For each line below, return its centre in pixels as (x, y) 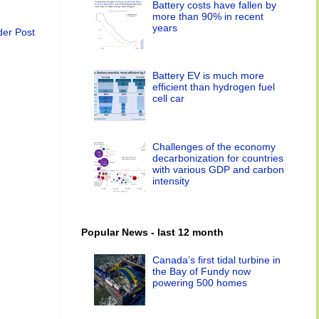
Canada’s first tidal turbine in (217, 260)
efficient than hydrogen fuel (214, 87)
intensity (171, 181)
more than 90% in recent (208, 16)
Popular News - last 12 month (152, 232)
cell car (169, 99)
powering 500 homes (200, 283)
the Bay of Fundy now (202, 272)
